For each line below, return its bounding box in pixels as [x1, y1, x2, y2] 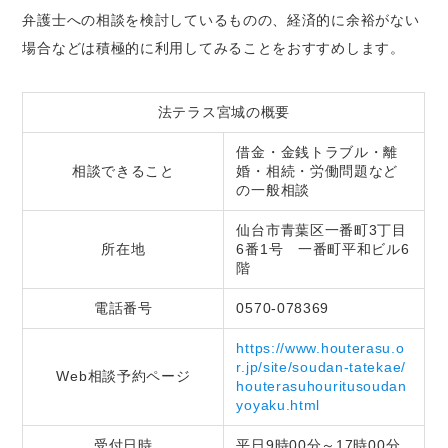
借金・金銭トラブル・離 [236, 143, 399, 160]
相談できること [71, 162, 175, 179]
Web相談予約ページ [56, 367, 191, 384]
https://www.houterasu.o [236, 339, 405, 356]
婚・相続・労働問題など [236, 162, 399, 179]
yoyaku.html [236, 396, 321, 413]
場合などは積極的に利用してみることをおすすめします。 [22, 39, 405, 56]
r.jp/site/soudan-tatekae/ [236, 358, 406, 375]
